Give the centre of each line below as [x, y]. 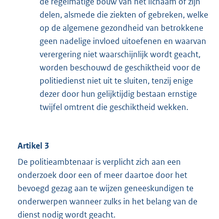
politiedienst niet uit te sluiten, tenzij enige [116, 81]
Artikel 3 [33, 146]
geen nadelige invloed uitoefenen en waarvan [123, 41]
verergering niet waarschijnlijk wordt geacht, [120, 55]
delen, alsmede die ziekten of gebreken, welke [124, 15]
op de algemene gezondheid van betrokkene [121, 28]
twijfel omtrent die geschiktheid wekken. [114, 107]
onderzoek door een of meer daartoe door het [102, 175]
